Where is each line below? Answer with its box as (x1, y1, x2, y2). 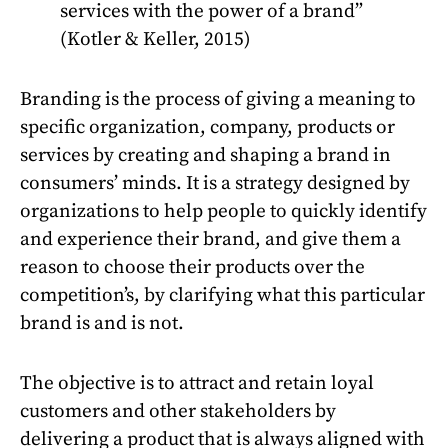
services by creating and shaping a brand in (20, 143, 391, 167)
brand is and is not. (20, 311, 184, 335)
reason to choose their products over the (20, 255, 365, 279)
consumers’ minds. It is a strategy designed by (20, 171, 410, 195)
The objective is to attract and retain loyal (20, 371, 374, 395)
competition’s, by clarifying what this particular (20, 283, 425, 307)
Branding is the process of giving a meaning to (20, 87, 416, 111)
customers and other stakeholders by (20, 399, 336, 423)
